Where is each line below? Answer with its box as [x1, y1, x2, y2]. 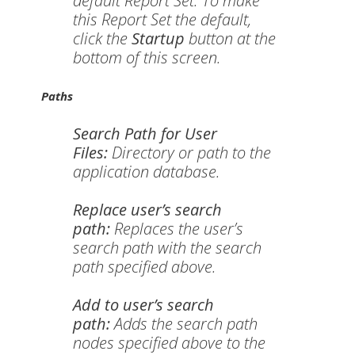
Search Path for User [73, 123, 217, 144]
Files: [73, 142, 108, 163]
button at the [185, 28, 276, 49]
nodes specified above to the [73, 332, 265, 353]
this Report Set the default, [73, 9, 251, 30]
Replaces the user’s [110, 218, 243, 239]
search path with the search [73, 237, 261, 258]
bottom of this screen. [73, 47, 221, 68]
